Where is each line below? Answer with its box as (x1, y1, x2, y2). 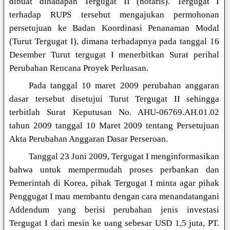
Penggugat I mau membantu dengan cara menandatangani (9, 191, 219, 202)
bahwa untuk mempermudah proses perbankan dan (9, 165, 219, 175)
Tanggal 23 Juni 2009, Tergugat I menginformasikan (28, 151, 219, 162)
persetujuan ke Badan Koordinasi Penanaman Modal (9, 23, 219, 33)
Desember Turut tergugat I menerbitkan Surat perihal (9, 50, 219, 60)
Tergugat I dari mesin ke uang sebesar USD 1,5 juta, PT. (9, 218, 219, 228)
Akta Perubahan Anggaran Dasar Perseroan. (9, 134, 168, 144)
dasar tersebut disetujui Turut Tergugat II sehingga (9, 94, 219, 104)
